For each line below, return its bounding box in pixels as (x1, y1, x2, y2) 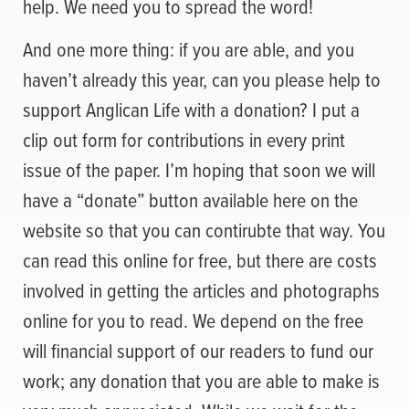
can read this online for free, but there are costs (23, 246, 377, 275)
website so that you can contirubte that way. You (23, 215, 385, 245)
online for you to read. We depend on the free (23, 306, 363, 335)
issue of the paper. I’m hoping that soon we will (23, 155, 375, 184)
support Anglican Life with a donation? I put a (23, 95, 360, 124)
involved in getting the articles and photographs (23, 276, 380, 305)
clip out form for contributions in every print (23, 125, 345, 154)
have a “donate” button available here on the (23, 185, 358, 215)
